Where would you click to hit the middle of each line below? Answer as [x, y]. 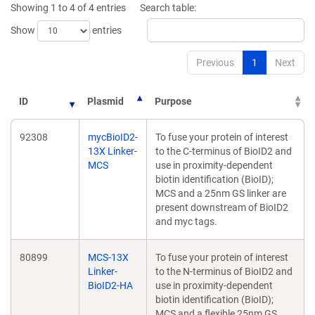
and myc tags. [186, 221]
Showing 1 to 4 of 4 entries [68, 8]
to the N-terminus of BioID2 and [224, 271]
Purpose [173, 101]
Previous [215, 63]
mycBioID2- [113, 137]
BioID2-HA [110, 285]
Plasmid [105, 101]
